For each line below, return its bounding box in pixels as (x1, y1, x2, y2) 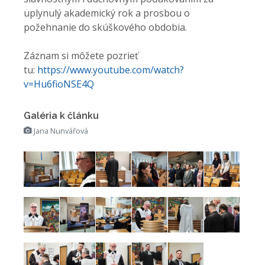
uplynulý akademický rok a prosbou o (24, 7, 190, 20)
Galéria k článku (24, 110, 99, 121)
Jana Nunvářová (32, 125, 88, 136)
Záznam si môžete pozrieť (24, 49, 138, 62)
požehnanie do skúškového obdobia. (24, 21, 189, 34)
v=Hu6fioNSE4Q (24, 77, 94, 91)
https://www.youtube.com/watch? (37, 63, 184, 76)
